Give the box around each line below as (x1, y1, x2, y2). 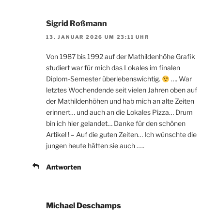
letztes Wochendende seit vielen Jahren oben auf (46, 86, 197, 94)
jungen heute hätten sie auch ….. (46, 141, 144, 150)
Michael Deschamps (46, 201, 121, 211)
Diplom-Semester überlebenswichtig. (46, 75, 162, 83)
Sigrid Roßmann (46, 18, 107, 28)
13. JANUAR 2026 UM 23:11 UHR (46, 34, 149, 40)
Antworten (46, 163, 81, 171)
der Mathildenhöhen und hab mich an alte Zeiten (46, 97, 194, 106)
